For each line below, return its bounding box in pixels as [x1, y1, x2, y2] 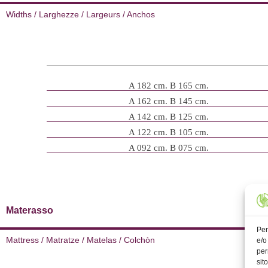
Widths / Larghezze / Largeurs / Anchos [6, 10, 155, 20]
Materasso [6, 205, 53, 216]
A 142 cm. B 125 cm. [128, 112, 209, 122]
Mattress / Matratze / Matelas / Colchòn [6, 235, 155, 245]
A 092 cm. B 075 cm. [128, 143, 209, 153]
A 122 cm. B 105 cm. [128, 127, 209, 138]
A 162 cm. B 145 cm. [128, 96, 209, 106]
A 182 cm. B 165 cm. [128, 81, 209, 91]
